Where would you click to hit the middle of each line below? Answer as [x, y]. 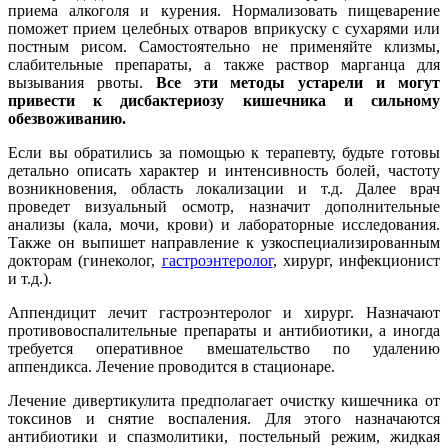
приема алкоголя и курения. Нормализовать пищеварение [224, 11]
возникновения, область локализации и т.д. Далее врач [224, 189]
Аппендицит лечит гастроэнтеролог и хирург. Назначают [224, 313]
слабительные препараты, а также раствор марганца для [224, 65]
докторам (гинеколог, [85, 261]
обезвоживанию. [67, 119]
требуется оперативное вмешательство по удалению [224, 349]
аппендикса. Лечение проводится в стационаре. [171, 367]
